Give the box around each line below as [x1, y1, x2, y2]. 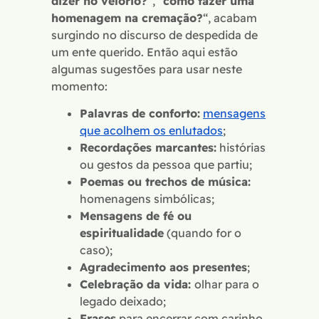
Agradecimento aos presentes [80, 259, 247, 274]
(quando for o [164, 225, 241, 240]
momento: [51, 78, 108, 93]
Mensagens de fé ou [80, 208, 192, 223]
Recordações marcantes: [80, 140, 216, 155]
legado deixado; [80, 293, 166, 308]
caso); [80, 242, 113, 257]
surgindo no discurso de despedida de [51, 27, 258, 42]
